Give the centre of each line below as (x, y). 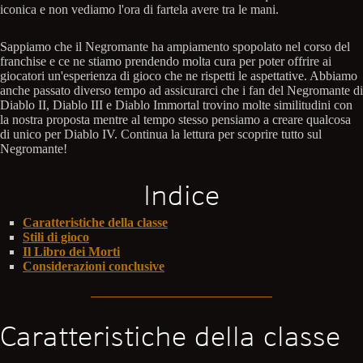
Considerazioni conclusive (94, 266)
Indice (181, 196)
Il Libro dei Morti (71, 251)
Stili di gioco (56, 237)
